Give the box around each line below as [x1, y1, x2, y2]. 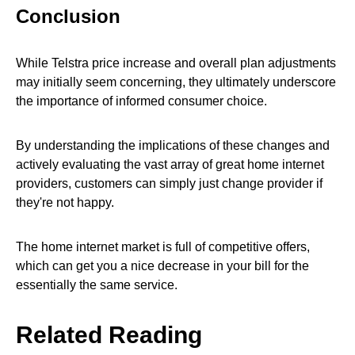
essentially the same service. [16, 277, 177, 292]
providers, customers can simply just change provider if [16, 176, 323, 190]
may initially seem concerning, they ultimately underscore [16, 74, 336, 89]
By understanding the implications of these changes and [16, 138, 330, 152]
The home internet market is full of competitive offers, [16, 239, 310, 254]
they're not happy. [16, 195, 114, 209]
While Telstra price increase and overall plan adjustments [16, 55, 336, 70]
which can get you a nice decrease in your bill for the [16, 258, 309, 273]
